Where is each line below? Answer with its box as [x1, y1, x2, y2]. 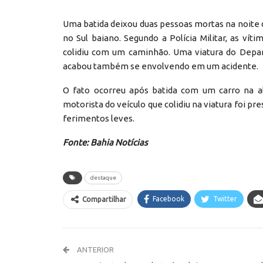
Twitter [213, 195, 237, 203]
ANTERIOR [75, 245, 114, 254]
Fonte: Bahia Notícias [63, 137, 148, 148]
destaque [90, 174, 116, 181]
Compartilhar [82, 195, 126, 204]
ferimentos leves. [63, 113, 134, 124]
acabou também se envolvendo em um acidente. [63, 61, 258, 72]
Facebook [153, 195, 184, 203]
